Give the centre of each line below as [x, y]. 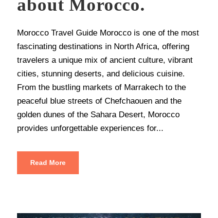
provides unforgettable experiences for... [90, 128]
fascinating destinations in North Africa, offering [103, 47]
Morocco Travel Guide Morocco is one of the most [108, 33]
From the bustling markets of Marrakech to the [101, 88]
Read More [48, 163]
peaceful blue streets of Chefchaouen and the [99, 101]
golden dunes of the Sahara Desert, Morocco [98, 115]
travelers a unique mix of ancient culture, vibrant [105, 60]
